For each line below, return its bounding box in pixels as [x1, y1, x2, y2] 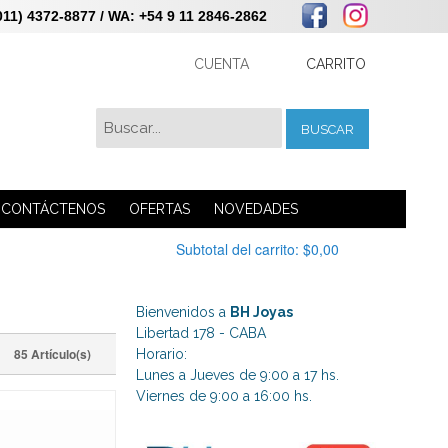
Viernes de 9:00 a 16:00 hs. [136, 388, 313, 404]
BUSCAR [301, 121, 354, 137]
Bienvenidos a [136, 304, 231, 320]
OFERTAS [128, 201, 190, 217]
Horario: [136, 346, 188, 362]
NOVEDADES [213, 201, 298, 217]
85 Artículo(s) [14, 345, 91, 363]
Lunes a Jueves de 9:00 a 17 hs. [136, 367, 340, 383]
